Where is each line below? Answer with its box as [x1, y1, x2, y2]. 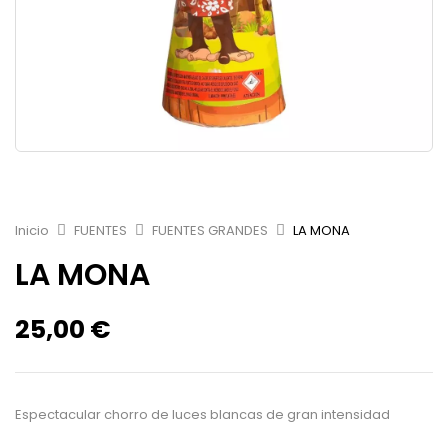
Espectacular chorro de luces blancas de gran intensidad [15, 405, 390, 425]
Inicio [15, 221, 49, 241]
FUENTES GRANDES [152, 221, 268, 241]
